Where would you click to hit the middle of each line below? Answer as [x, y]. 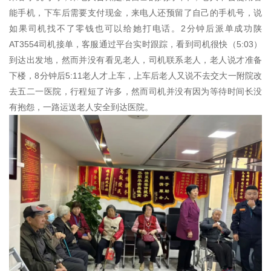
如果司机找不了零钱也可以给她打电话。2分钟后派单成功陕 [135, 29]
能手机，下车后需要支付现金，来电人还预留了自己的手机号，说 [135, 13]
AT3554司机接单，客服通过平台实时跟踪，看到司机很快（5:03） [135, 44]
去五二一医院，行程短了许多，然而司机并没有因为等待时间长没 [135, 92]
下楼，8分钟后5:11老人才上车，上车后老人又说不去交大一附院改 [135, 76]
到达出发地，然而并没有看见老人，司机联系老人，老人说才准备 [135, 60]
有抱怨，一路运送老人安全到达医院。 [81, 107]
